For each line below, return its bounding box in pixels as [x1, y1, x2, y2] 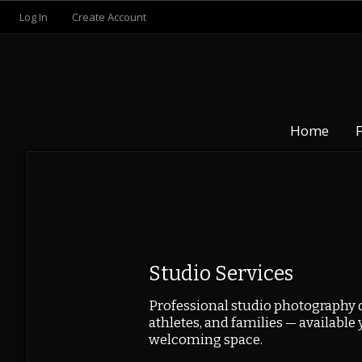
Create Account [72, 10, 146, 24]
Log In [19, 10, 48, 24]
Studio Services [148, 262, 293, 286]
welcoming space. [148, 331, 263, 348]
